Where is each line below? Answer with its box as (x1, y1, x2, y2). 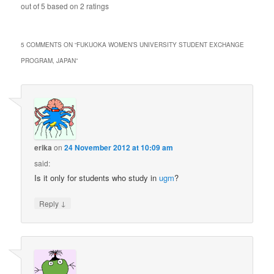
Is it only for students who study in (34, 171, 160, 183)
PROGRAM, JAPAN (21, 56, 76, 65)
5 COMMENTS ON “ (21, 40, 77, 49)
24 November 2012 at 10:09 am (64, 141, 174, 153)
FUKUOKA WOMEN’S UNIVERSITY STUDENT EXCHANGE (76, 40, 245, 49)
